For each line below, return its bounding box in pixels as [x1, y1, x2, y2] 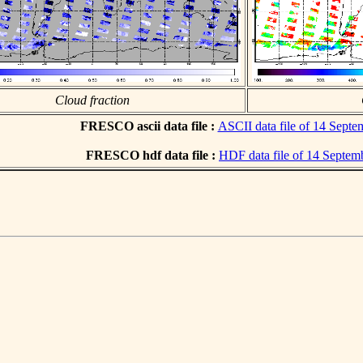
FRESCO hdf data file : [86, 147, 219, 162]
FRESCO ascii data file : [79, 118, 218, 133]
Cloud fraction [55, 92, 130, 107]
